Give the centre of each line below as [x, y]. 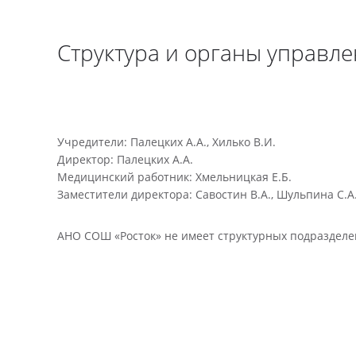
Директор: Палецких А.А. [125, 159]
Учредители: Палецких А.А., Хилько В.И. [166, 142]
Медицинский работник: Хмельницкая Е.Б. [174, 177]
